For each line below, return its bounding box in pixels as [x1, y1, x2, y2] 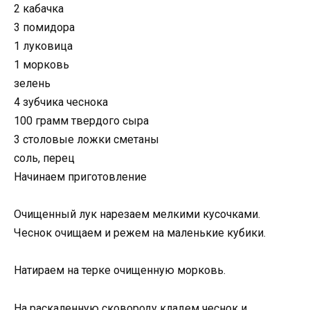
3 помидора [14, 21, 75, 35]
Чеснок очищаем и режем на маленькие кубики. [14, 226, 266, 240]
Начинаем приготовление [14, 170, 147, 184]
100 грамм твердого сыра [14, 114, 149, 128]
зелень [14, 77, 51, 91]
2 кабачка [14, 2, 64, 16]
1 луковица [14, 39, 73, 53]
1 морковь [14, 58, 69, 72]
